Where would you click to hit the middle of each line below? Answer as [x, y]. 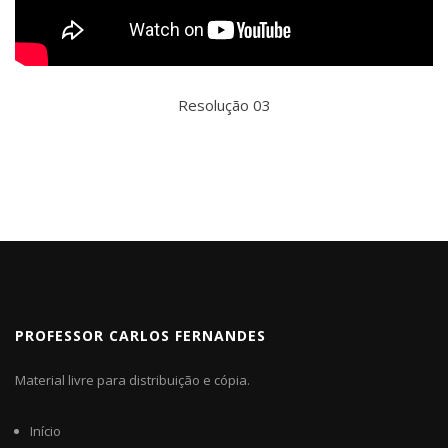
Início [45, 430]
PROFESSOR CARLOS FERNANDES [140, 335]
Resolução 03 [224, 104]
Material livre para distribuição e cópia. [132, 379]
